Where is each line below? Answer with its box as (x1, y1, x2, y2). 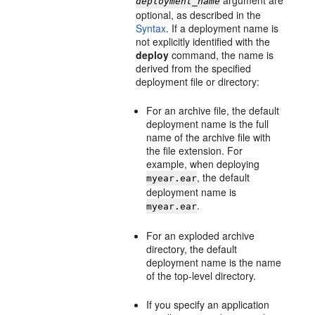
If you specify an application (146, 297, 270, 311)
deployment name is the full (146, 117, 269, 131)
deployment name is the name (146, 255, 282, 269)
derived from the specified (136, 61, 252, 75)
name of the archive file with (146, 130, 271, 144)
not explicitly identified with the (136, 34, 271, 49)
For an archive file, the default (146, 103, 280, 117)
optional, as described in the (136, 8, 262, 22)
